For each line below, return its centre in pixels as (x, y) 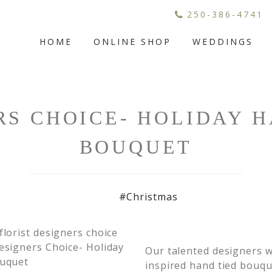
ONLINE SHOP (133, 42)
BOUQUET (136, 147)
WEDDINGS (223, 42)
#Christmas (148, 197)
